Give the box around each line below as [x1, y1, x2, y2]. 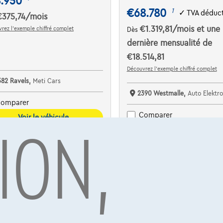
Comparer [138, 111, 172, 119]
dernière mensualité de [126, 38, 212, 48]
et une [196, 24, 220, 34]
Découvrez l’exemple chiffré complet [126, 65, 217, 72]
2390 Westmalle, [137, 90, 188, 97]
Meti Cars [33, 77, 61, 85]
